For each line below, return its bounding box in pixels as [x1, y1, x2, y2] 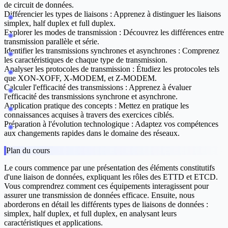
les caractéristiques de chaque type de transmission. [4, 55, 167, 65]
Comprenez [180, 46, 219, 55]
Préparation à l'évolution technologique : [4, 120, 133, 129]
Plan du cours [6, 146, 50, 155]
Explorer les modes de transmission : [4, 28, 121, 37]
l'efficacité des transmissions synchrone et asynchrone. [4, 92, 178, 101]
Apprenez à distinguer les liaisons [112, 10, 221, 19]
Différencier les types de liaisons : [4, 10, 112, 19]
